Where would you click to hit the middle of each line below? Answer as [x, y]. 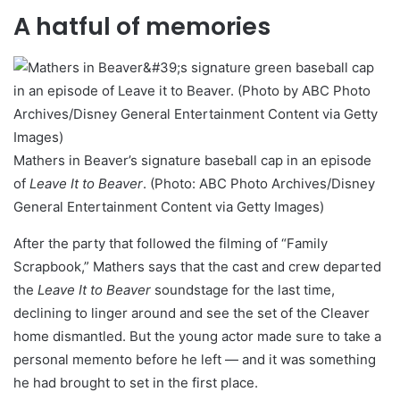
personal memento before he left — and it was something [195, 360]
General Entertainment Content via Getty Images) [169, 207]
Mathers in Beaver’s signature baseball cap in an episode [192, 161]
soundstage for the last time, [245, 290]
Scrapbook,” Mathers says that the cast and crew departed [197, 267]
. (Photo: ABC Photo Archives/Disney [259, 184]
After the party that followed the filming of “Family [171, 244]
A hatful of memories [142, 27]
